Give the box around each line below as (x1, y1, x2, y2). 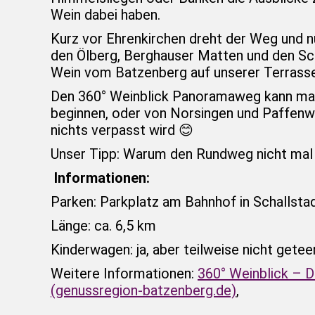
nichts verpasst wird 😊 (51, 121, 193, 139)
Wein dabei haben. (51, 6, 160, 23)
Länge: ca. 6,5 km (51, 217, 156, 234)
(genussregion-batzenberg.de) (51, 281, 236, 299)
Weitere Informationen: (51, 264, 198, 282)
